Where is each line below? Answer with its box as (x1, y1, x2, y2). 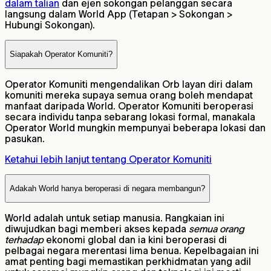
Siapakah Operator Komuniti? (10, 50, 113, 59)
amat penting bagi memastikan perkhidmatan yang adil (5, 256, 251, 267)
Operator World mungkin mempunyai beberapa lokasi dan (5, 122, 266, 133)
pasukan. (5, 132, 45, 144)
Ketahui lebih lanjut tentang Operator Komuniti (5, 153, 212, 165)
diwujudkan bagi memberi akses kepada (5, 223, 189, 235)
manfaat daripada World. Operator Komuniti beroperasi (5, 100, 253, 111)
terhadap (5, 234, 46, 246)
